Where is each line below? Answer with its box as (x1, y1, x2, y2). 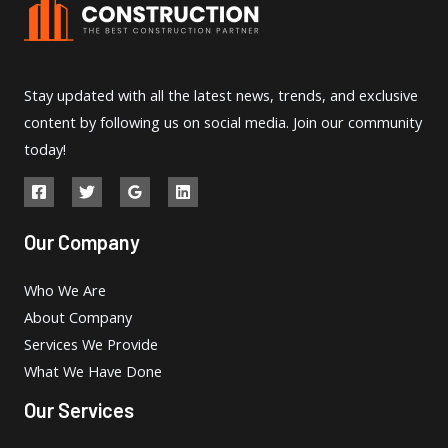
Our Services (24, 398, 134, 423)
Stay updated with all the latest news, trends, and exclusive (24, 84, 418, 105)
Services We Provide (24, 334, 158, 355)
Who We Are (24, 280, 106, 301)
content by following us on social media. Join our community (24, 111, 422, 132)
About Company (24, 307, 132, 328)
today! (24, 138, 66, 159)
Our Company (24, 230, 140, 255)
